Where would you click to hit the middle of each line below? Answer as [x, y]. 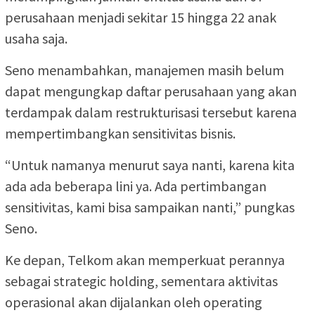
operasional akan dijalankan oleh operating [134, 302]
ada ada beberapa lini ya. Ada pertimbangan [136, 186]
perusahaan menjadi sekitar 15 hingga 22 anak [141, 18]
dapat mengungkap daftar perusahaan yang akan [151, 91]
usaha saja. [36, 39]
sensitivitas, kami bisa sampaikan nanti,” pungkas [150, 207]
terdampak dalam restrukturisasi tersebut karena [151, 112]
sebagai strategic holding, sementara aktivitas [141, 281]
